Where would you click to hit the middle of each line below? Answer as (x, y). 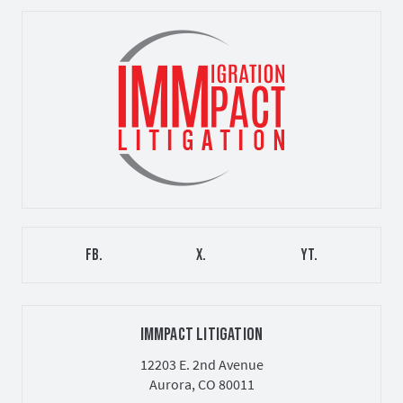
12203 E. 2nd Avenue (201, 365)
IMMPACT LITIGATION (201, 335)
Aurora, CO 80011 (201, 385)
